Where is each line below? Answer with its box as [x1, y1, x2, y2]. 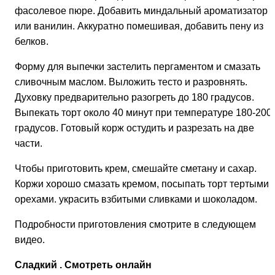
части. [15, 138, 42, 149]
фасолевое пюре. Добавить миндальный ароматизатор [15, 6, 268, 17]
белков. [15, 36, 48, 47]
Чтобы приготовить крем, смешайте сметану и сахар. [15, 163, 257, 174]
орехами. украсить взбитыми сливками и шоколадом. [15, 194, 257, 205]
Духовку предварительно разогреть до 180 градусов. [15, 92, 254, 103]
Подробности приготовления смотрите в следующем [15, 219, 256, 230]
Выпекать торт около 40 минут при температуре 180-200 [15, 107, 272, 118]
